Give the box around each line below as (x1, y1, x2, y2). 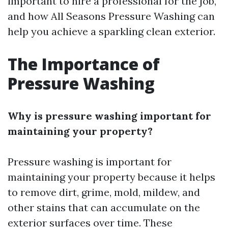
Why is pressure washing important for (8, 109, 211, 122)
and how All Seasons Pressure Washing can (8, 10, 215, 22)
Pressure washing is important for (8, 155, 172, 168)
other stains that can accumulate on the (8, 201, 200, 214)
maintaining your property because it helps (8, 170, 215, 183)
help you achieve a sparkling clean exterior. (8, 25, 215, 38)
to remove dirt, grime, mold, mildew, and (8, 186, 200, 198)
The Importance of (8, 53, 160, 75)
